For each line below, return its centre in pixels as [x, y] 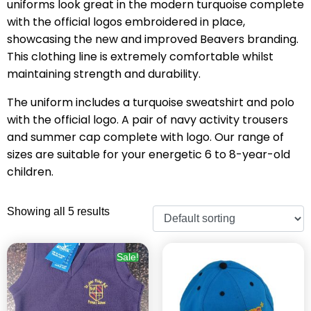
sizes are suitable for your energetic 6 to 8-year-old [149, 154]
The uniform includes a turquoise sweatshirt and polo [151, 102]
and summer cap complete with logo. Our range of [145, 137]
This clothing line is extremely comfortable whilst [140, 56]
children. [30, 171]
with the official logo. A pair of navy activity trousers [148, 119]
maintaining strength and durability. [104, 74]
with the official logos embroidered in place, [126, 22]
